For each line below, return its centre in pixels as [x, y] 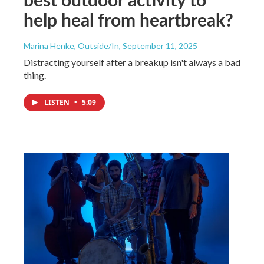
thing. [35, 75]
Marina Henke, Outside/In [71, 46]
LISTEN [58, 103]
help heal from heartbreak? [128, 20]
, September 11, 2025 [158, 46]
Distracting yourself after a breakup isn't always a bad [132, 62]
